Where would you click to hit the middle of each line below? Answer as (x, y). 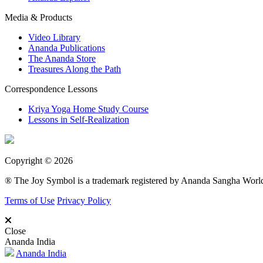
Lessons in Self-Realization (79, 120)
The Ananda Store (62, 59)
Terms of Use (30, 201)
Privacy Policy (84, 201)
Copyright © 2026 (39, 161)
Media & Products (38, 18)
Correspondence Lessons (51, 89)
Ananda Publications (67, 48)
